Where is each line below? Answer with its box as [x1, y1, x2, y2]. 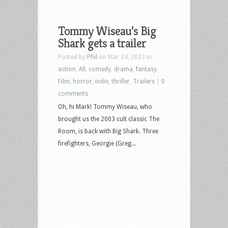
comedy [89, 65, 111, 73]
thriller [111, 77, 130, 85]
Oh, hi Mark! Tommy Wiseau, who [58, 103, 152, 110]
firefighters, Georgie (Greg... [58, 139, 136, 147]
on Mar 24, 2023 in [97, 53, 152, 61]
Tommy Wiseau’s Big [58, 23, 156, 39]
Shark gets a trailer [58, 35, 146, 51]
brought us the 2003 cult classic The [58, 115, 159, 123]
